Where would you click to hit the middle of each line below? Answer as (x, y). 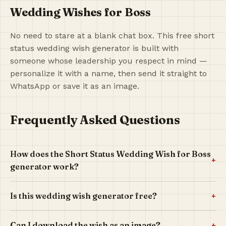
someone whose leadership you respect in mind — (109, 61)
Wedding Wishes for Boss (80, 12)
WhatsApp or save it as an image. (75, 86)
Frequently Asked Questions (95, 120)
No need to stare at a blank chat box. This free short (112, 36)
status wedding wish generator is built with (94, 48)
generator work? (44, 166)
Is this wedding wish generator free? (83, 195)
